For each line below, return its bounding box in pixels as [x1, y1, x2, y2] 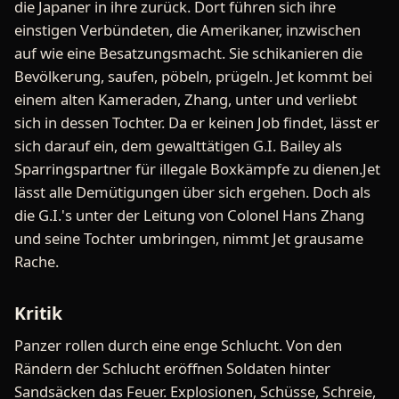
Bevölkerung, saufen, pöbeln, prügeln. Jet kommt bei [14, 66, 372, 86]
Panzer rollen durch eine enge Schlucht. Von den [14, 335, 342, 355]
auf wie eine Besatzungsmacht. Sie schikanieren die [14, 43, 362, 63]
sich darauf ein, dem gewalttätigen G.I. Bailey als [14, 135, 342, 156]
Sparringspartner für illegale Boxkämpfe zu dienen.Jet [14, 159, 380, 179]
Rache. [14, 251, 59, 272]
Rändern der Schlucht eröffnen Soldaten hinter [14, 358, 330, 379]
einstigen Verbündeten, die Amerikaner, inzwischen [14, 20, 361, 40]
